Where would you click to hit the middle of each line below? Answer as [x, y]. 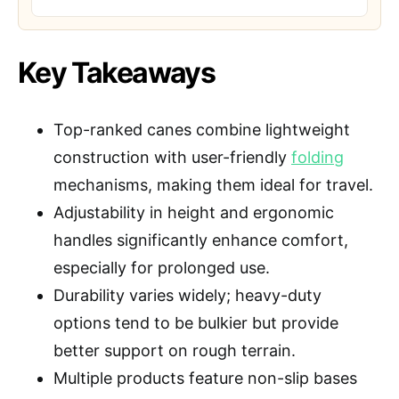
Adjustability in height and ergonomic [194, 212]
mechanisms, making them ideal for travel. [213, 184]
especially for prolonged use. [162, 267]
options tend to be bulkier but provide [196, 322]
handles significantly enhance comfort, [201, 240]
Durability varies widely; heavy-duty [187, 295]
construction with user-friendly [172, 157]
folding [318, 157]
